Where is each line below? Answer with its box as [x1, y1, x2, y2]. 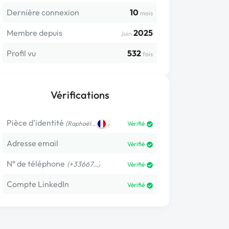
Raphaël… [67, 120, 96, 127]
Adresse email [7, 138, 58, 148]
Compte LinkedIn [7, 179, 69, 189]
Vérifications [50, 88, 109, 101]
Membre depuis [7, 28, 62, 38]
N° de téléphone [7, 158, 65, 169]
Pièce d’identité [7, 118, 64, 128]
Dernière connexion [7, 7, 79, 17]
